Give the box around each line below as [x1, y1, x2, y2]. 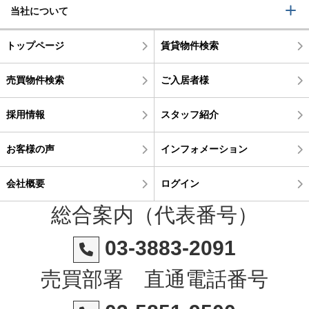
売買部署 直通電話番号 [40, 266, 268, 292]
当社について [10, 5, 68, 17]
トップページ [6, 39, 64, 52]
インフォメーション [160, 143, 248, 155]
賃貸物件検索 [160, 39, 219, 52]
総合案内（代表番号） [50, 202, 258, 228]
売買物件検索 [6, 74, 64, 86]
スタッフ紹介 [160, 108, 219, 121]
